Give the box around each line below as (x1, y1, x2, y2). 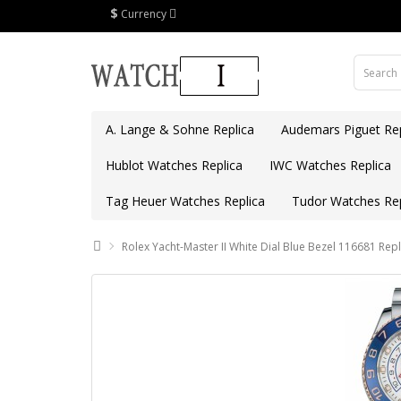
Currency (121, 6, 166, 21)
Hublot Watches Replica (106, 157, 243, 174)
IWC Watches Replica (269, 157, 391, 174)
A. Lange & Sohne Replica (106, 121, 254, 138)
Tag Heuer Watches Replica (106, 192, 265, 209)
